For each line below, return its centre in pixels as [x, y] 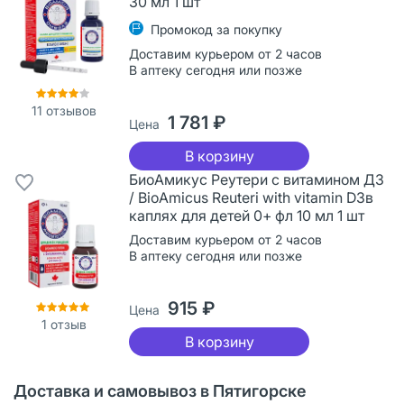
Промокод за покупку [216, 29]
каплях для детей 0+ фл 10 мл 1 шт [247, 215]
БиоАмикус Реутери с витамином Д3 [257, 179]
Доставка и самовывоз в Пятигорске [160, 390]
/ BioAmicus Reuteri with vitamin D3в [251, 197]
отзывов [69, 110]
